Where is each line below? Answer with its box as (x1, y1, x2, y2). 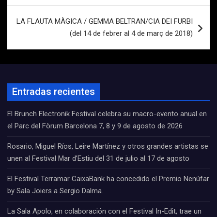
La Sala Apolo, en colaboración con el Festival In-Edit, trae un (7, 207, 201, 216)
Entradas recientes (12, 86, 95, 97)
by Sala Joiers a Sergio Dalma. (7, 186, 103, 195)
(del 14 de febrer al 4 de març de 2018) (70, 29, 193, 38)
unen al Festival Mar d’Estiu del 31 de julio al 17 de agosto (7, 154, 189, 163)
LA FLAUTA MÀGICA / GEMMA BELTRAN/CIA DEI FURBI (16, 17, 193, 26)
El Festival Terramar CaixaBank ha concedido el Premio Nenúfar (7, 174, 209, 183)
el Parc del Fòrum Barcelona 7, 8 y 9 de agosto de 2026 (7, 122, 183, 130)
